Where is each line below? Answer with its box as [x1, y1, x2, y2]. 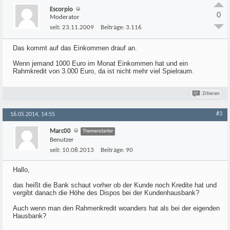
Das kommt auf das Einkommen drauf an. [13, 44, 137, 52]
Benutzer [50, 137, 74, 143]
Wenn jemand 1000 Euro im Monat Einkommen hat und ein [13, 60, 188, 67]
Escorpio [50, 6, 73, 13]
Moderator [50, 14, 80, 21]
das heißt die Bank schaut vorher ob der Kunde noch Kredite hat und [13, 181, 217, 189]
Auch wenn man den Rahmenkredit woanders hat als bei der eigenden [13, 204, 220, 212]
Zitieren [202, 91, 220, 97]
